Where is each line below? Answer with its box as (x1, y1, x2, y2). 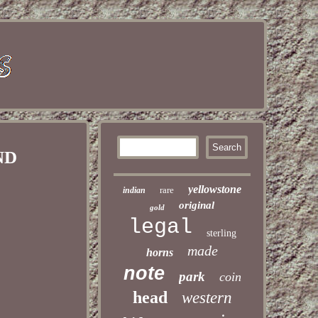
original (179, 199, 215, 211)
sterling (206, 228, 236, 238)
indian (123, 185, 146, 195)
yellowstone (188, 183, 242, 195)
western (181, 289, 232, 307)
